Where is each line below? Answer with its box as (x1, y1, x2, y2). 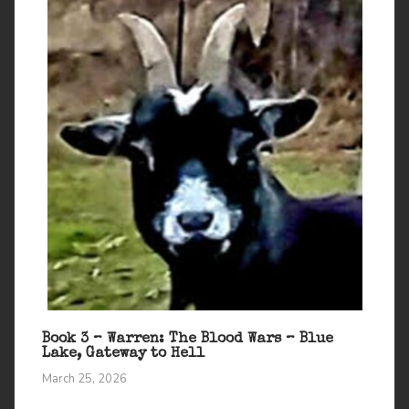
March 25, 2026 (42, 370, 127, 387)
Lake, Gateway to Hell (42, 346, 204, 362)
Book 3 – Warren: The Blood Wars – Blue (42, 331, 333, 347)
